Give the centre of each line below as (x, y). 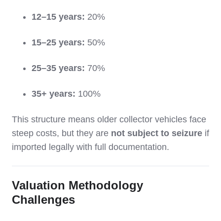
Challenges (43, 200)
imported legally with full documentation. (91, 147)
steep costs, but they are (61, 133)
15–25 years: (58, 43)
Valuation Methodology (77, 185)
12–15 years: (58, 17)
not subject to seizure (157, 133)
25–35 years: (58, 68)
